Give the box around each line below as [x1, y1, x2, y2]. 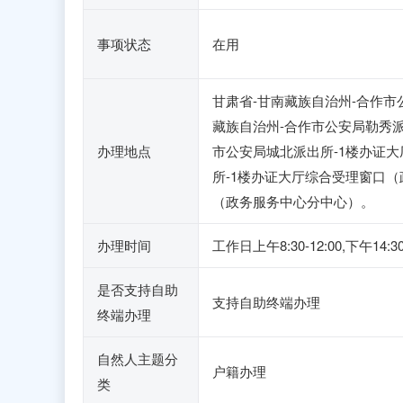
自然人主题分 [97, 349, 178, 368]
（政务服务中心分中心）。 [212, 192, 374, 210]
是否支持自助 [97, 280, 178, 299]
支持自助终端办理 [212, 292, 320, 311]
